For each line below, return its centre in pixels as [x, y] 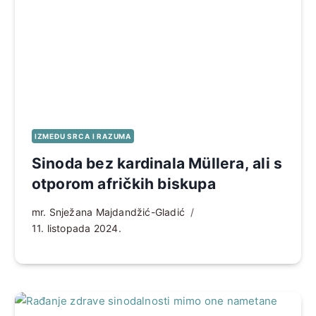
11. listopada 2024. [76, 228]
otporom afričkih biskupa [123, 183]
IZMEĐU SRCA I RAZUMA [83, 136]
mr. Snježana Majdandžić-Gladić [108, 212]
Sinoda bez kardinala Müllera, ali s [157, 163]
